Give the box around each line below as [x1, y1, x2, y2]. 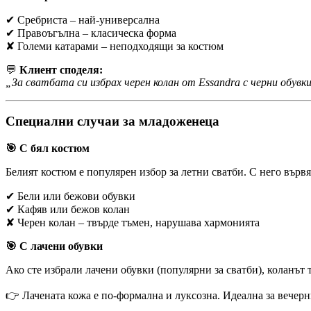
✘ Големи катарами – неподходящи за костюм [6, 40, 224, 52]
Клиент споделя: [19, 63, 103, 76]
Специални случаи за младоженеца [6, 114, 219, 129]
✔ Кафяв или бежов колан [6, 203, 130, 215]
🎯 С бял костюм [6, 142, 90, 154]
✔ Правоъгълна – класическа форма [6, 26, 176, 39]
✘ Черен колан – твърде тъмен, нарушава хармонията [6, 217, 260, 228]
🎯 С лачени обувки [6, 240, 103, 252]
